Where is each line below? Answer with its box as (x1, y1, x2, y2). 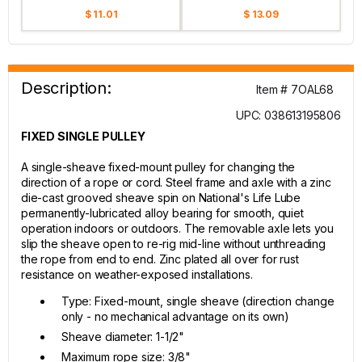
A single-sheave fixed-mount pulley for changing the (21, 160, 296, 174)
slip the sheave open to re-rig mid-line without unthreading (21, 237, 326, 250)
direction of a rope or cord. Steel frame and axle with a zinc (21, 175, 331, 189)
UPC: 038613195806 (235, 108, 341, 122)
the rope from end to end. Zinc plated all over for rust (21, 252, 299, 266)
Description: (21, 78, 112, 98)
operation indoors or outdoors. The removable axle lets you (21, 221, 335, 235)
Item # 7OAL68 (256, 82, 334, 96)
